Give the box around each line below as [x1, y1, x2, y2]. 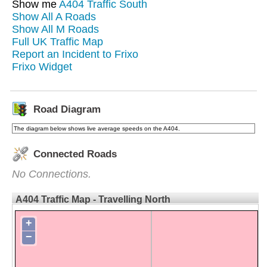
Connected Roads [33, 148, 117, 160]
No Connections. [12, 167, 91, 180]
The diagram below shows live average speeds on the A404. [14, 125, 180, 132]
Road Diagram [33, 103, 101, 115]
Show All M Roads [12, 23, 99, 35]
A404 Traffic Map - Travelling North [15, 194, 170, 204]
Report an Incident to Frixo [12, 48, 138, 60]
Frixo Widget [12, 60, 72, 73]
